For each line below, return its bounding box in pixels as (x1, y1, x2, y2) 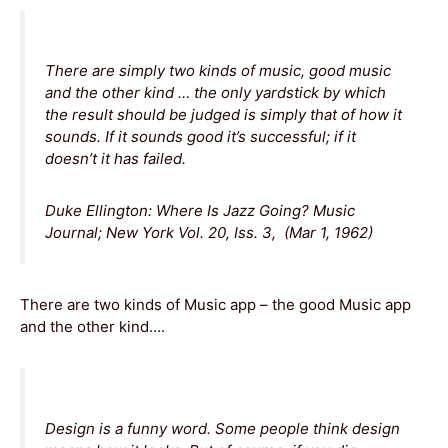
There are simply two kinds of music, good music (45, 60, 391, 80)
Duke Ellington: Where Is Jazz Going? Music (45, 200, 355, 220)
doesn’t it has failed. (45, 148, 186, 168)
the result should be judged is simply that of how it (45, 104, 402, 124)
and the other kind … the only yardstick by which (45, 82, 386, 102)
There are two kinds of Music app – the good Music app (20, 294, 411, 314)
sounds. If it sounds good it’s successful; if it (45, 126, 356, 146)
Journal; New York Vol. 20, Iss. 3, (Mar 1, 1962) (45, 222, 373, 242)
